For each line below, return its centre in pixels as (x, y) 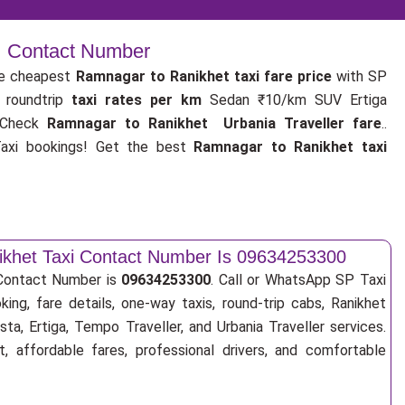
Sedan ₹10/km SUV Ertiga (295, 100)
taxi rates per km (137, 100)
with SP (362, 76)
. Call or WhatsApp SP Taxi (299, 280)
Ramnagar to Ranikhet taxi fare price (206, 76)
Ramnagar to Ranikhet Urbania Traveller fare (214, 123)
